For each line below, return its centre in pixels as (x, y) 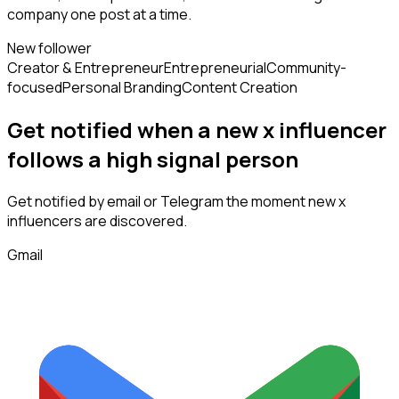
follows (48, 159)
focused (35, 88)
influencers (45, 221)
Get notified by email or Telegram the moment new (173, 202)
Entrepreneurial (215, 68)
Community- (306, 68)
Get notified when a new (135, 130)
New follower (49, 49)
